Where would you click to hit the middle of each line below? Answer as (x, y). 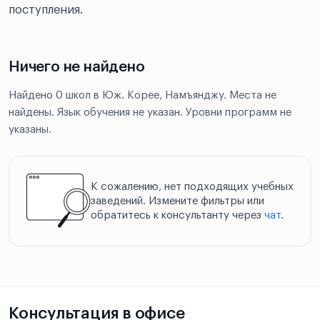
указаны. (30, 130)
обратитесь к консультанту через (177, 215)
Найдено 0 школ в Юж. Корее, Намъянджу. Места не (142, 95)
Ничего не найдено (77, 67)
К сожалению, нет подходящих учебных (192, 186)
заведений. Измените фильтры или (177, 201)
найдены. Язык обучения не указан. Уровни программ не (150, 112)
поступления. (46, 10)
